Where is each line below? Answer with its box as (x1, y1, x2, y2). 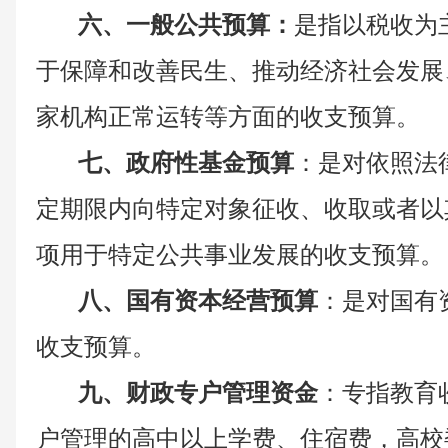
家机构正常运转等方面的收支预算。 (36, 104, 420, 130)
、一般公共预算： (102, 12, 294, 38)
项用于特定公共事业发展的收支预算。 (36, 242, 444, 268)
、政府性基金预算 (102, 150, 294, 176)
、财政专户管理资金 (102, 380, 318, 406)
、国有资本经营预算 (102, 288, 318, 314)
